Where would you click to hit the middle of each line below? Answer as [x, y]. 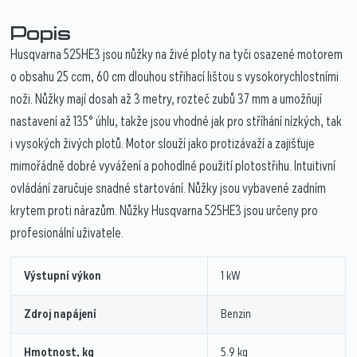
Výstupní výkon [63, 276]
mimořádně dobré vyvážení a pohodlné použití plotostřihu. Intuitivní [173, 167]
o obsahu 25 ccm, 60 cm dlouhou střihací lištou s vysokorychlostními [175, 77]
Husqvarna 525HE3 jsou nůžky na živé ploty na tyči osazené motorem [177, 55]
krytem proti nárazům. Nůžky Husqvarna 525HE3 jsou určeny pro [165, 211]
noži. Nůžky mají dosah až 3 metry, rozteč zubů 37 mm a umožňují [167, 100]
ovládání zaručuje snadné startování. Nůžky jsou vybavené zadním [169, 189]
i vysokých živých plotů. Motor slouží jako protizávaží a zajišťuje [163, 144]
